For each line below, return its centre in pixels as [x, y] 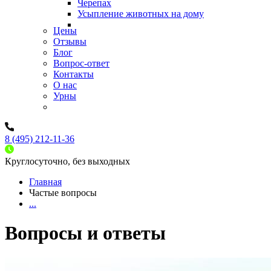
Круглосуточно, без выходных [67, 161]
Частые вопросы [63, 193]
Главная [45, 182]
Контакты [73, 74]
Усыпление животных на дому [141, 14]
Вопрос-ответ [81, 63]
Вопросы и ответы [85, 233]
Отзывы [70, 41]
